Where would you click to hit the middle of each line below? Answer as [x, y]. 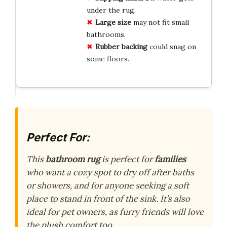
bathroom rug [73, 159]
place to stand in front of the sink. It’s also [108, 199]
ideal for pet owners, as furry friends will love [115, 212]
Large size [113, 22]
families [170, 159]
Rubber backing [121, 46]
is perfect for [127, 159]
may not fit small [160, 22]
